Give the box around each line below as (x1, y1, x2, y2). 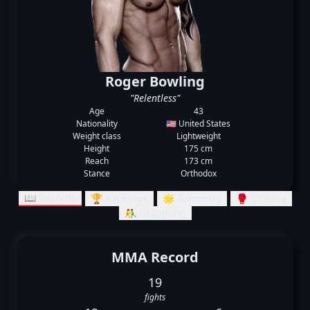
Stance (83, 167, 110, 179)
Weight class (72, 130, 121, 142)
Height (84, 143, 110, 154)
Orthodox (180, 167, 217, 179)
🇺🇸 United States (166, 118, 231, 129)
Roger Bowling (105, 72, 205, 91)
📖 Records (24, 191, 76, 204)
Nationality (75, 118, 118, 129)
